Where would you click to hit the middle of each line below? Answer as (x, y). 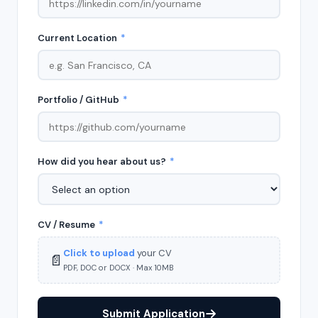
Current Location (78, 38)
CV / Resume (67, 225)
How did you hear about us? (103, 161)
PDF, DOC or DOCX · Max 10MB (118, 267)
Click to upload (99, 253)
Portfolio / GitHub (79, 100)
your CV (153, 253)
